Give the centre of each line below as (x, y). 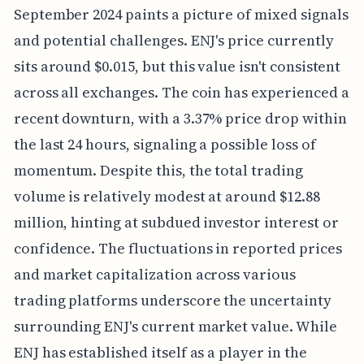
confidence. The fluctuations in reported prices (178, 249)
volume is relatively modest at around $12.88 (167, 197)
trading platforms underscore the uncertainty (172, 301)
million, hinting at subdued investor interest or (176, 223)
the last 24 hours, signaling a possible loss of (165, 145)
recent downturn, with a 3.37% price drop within (180, 119)
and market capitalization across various (154, 275)
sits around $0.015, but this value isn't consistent (177, 67)
